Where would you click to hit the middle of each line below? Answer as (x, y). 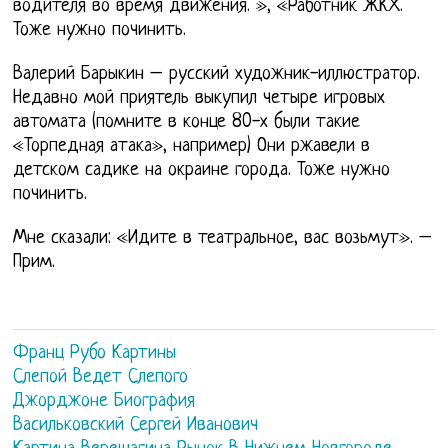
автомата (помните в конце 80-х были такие (187, 123)
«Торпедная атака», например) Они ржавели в (192, 147)
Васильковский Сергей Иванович (136, 426)
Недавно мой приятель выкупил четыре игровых (199, 99)
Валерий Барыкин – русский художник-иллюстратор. (217, 75)
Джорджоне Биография (104, 402)
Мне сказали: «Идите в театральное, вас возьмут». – (223, 239)
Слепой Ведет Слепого (101, 378)
